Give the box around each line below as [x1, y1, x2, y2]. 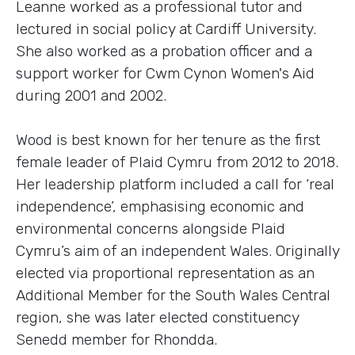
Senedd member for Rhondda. [16, 330, 217, 349]
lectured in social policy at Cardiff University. [16, 19, 316, 38]
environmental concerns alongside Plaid [16, 219, 285, 238]
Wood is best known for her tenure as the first [16, 130, 320, 149]
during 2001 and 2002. [16, 86, 166, 105]
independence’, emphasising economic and [16, 197, 304, 216]
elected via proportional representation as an [16, 263, 315, 282]
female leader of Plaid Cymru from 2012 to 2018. [16, 152, 338, 171]
